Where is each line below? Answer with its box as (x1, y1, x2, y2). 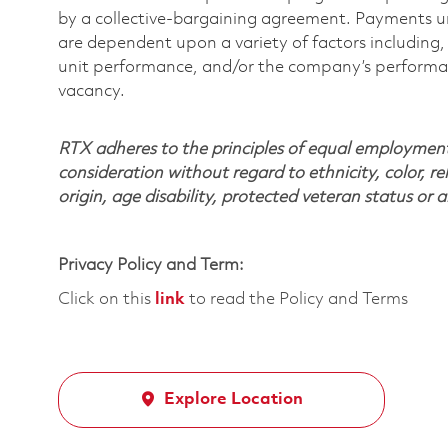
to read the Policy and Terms (185, 290, 408, 308)
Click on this (58, 290, 155, 308)
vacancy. (58, 82, 125, 100)
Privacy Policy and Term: (58, 256, 244, 274)
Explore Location (164, 390, 303, 408)
